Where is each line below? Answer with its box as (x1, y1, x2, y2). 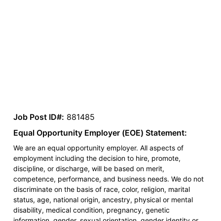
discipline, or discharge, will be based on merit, (13, 164, 164, 173)
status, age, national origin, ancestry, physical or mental (13, 195, 193, 204)
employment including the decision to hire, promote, (13, 154, 181, 163)
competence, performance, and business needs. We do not (13, 175, 204, 184)
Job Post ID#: (13, 112, 64, 122)
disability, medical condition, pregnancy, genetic (13, 206, 170, 215)
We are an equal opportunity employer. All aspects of (13, 144, 184, 152)
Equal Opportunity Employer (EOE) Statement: (13, 128, 187, 138)
